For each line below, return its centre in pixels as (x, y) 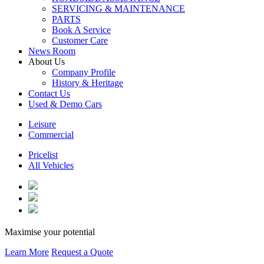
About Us (47, 61)
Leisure (42, 124)
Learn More (27, 252)
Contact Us (49, 93)
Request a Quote (82, 252)
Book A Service (81, 29)
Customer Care (80, 40)
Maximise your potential (50, 232)
